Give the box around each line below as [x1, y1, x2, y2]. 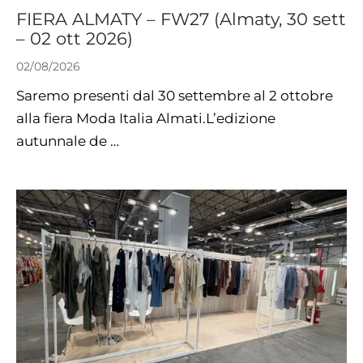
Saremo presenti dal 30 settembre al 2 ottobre [16, 87, 333, 104]
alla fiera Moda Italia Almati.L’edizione [16, 109, 275, 126]
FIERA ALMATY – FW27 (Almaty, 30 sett [16, 8, 346, 29]
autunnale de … [16, 132, 119, 149]
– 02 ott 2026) [16, 28, 133, 49]
